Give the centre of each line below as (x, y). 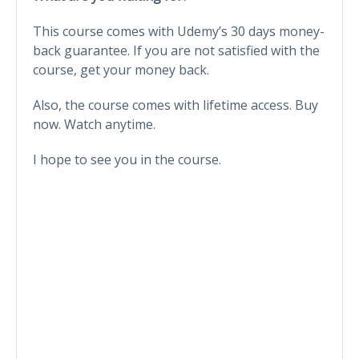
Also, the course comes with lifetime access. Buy (175, 105)
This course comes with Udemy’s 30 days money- (179, 31)
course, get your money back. (121, 69)
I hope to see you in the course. (127, 159)
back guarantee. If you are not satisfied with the (176, 50)
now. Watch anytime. (94, 124)
